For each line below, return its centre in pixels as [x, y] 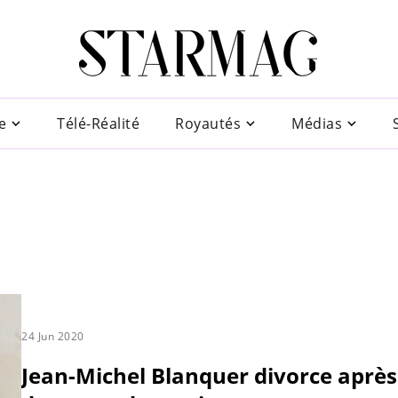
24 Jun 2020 [53, 336]
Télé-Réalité [98, 123]
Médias [317, 123]
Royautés [208, 123]
